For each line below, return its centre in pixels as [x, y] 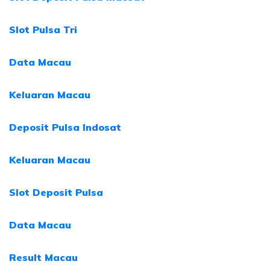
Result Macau [43, 257]
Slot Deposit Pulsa [56, 192]
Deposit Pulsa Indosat [65, 127]
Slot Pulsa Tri [43, 30]
